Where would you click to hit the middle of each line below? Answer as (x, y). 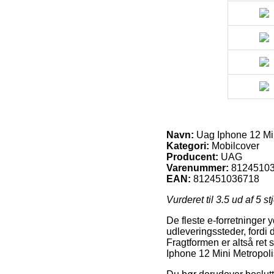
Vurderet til (191, 200)
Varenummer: (198, 168)
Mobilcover (234, 146)
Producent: (192, 157)
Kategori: (188, 146)
